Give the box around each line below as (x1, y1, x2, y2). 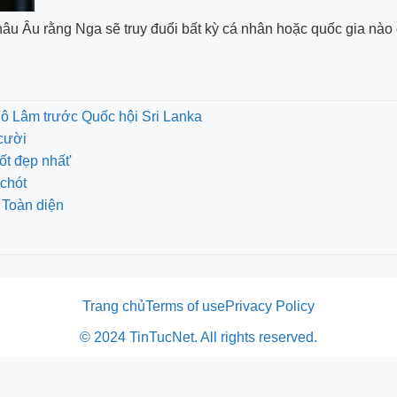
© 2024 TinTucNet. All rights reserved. (80, 330, 317, 345)
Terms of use (145, 299, 225, 314)
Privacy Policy (225, 299, 315, 314)
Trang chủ (82, 299, 145, 314)
